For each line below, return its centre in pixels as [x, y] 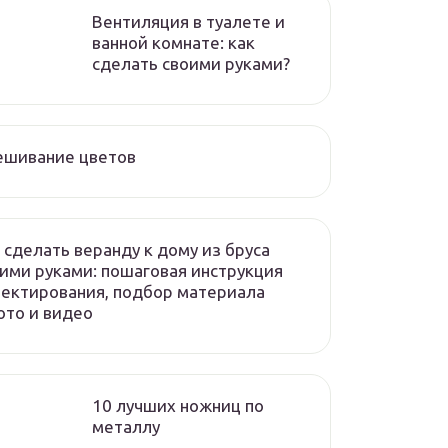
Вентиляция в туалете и [188, 21]
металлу [126, 426]
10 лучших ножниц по [178, 405]
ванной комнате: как [173, 42]
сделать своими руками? [191, 63]
